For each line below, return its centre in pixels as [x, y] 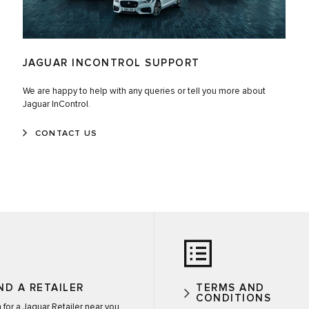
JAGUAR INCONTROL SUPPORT [111, 63]
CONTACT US [66, 134]
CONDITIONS [234, 299]
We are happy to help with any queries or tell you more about [144, 92]
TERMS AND [230, 288]
